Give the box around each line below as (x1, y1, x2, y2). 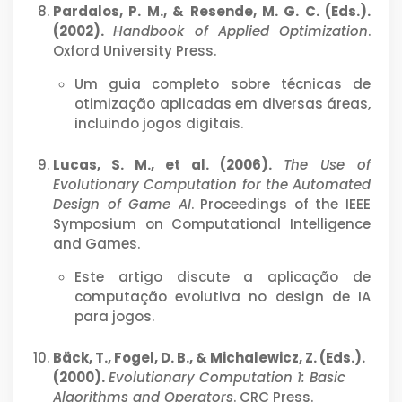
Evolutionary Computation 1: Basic (109, 367, 345, 387)
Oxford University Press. (53, 40, 216, 60)
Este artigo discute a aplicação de (74, 267, 371, 286)
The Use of (284, 154, 371, 174)
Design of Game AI (53, 194, 191, 214)
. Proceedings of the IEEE (190, 194, 371, 214)
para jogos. (74, 306, 154, 326)
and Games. (53, 233, 140, 253)
